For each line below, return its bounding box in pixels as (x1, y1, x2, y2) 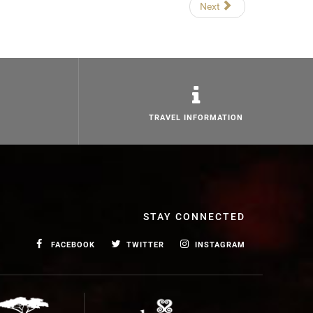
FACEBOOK (51, 240, 95, 250)
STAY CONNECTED (143, 211, 245, 224)
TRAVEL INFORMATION (148, 113, 243, 123)
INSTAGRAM (195, 240, 245, 250)
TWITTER (126, 240, 164, 250)
